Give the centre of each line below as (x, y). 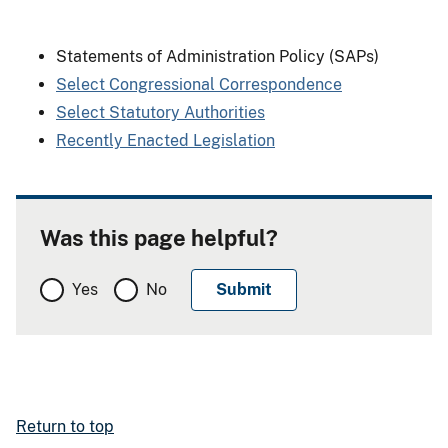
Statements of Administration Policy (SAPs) (217, 56)
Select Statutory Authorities (160, 112)
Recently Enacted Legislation (165, 140)
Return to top (65, 426)
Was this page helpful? (159, 237)
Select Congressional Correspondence (199, 84)
